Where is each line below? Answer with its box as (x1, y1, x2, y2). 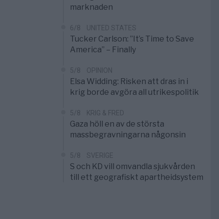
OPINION (86, 66, 112, 75)
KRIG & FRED (86, 109, 124, 117)
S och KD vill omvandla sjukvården (69, 162, 195, 172)
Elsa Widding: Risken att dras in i (69, 77, 188, 87)
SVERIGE (86, 152, 113, 160)
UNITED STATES (86, 24, 136, 32)
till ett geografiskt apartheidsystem (69, 173, 203, 182)
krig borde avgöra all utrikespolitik (69, 88, 199, 97)
